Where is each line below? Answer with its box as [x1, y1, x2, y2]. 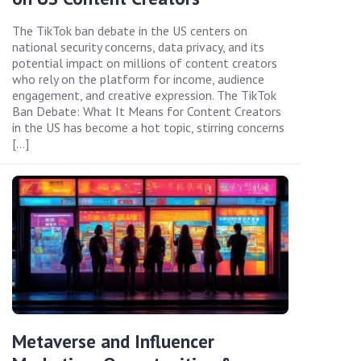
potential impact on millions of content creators [12, 54, 277, 71]
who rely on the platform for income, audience [12, 70, 264, 87]
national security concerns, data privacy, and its [12, 38, 264, 55]
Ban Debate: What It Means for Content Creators [12, 102, 281, 119]
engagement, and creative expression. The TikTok [12, 86, 276, 103]
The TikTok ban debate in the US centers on [12, 22, 247, 39]
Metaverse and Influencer [12, 329, 214, 353]
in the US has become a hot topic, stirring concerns [12, 118, 284, 135]
